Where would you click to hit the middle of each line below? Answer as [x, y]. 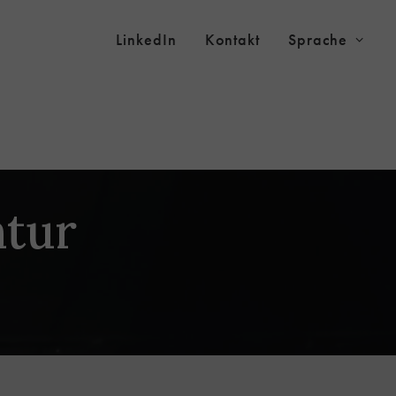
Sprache [318, 39]
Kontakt [232, 39]
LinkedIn [146, 39]
